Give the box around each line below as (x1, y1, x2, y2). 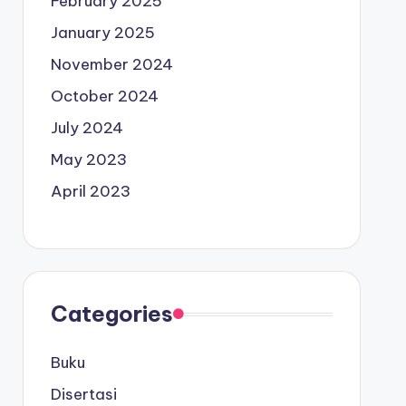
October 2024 (50, 86, 159, 106)
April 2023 (50, 181, 130, 201)
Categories (50, 300, 173, 327)
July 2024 (50, 118, 123, 138)
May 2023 (50, 150, 127, 169)
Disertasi (50, 384, 117, 404)
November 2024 (50, 54, 173, 74)
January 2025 (50, 23, 155, 43)
